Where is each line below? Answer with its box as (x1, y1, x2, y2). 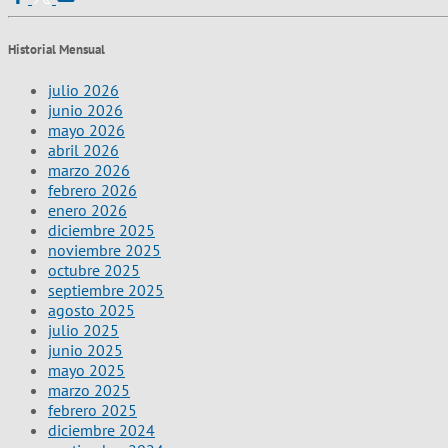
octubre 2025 (48, 260, 140, 281)
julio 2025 (48, 320, 119, 341)
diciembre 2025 (48, 220, 155, 241)
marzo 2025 (48, 380, 130, 401)
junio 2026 (48, 100, 123, 121)
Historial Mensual (8, 40, 105, 59)
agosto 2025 (48, 300, 135, 321)
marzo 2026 (48, 160, 130, 181)
